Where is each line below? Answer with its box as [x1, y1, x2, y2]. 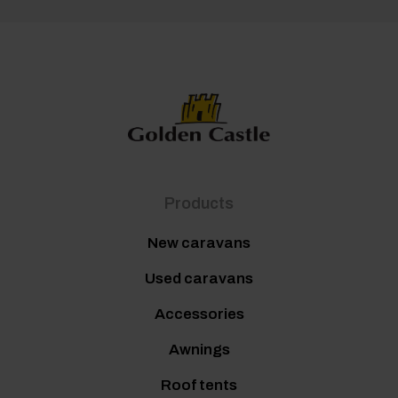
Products [164, 194, 234, 212]
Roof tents [161, 377, 237, 394]
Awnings [168, 341, 230, 359]
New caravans [147, 235, 251, 252]
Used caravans [145, 270, 253, 288]
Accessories [154, 306, 244, 323]
